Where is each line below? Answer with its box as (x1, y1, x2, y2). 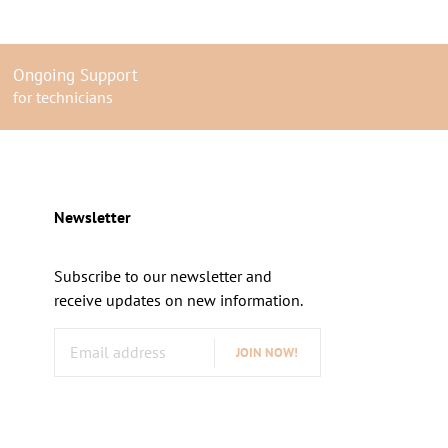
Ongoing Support (12, 64, 138, 87)
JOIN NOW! (235, 344, 298, 362)
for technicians (12, 87, 113, 108)
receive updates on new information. (53, 290, 303, 311)
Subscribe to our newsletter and (53, 266, 272, 287)
